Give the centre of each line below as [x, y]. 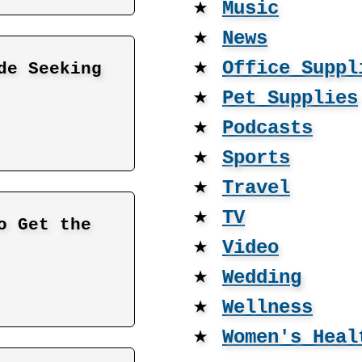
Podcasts [267, 128]
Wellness [267, 307]
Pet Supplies [290, 98]
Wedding [262, 278]
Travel [256, 188]
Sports [256, 158]
